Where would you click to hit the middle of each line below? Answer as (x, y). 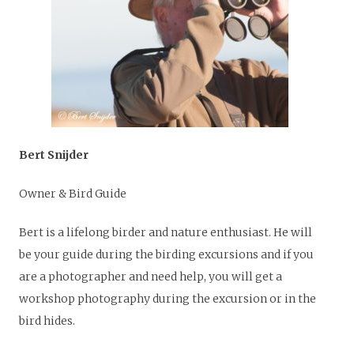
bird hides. (47, 321)
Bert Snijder (54, 155)
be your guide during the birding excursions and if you (166, 255)
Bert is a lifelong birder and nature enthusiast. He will (166, 233)
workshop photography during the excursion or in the (168, 299)
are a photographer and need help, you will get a (151, 277)
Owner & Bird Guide (73, 194)
